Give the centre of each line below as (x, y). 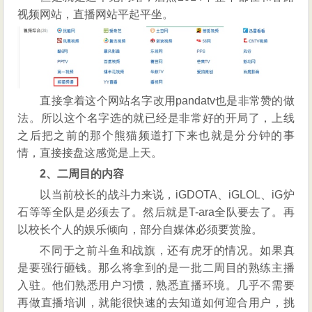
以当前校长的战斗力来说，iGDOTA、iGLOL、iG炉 (167, 195)
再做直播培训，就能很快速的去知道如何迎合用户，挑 (156, 303)
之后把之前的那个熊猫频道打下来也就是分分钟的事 (156, 136)
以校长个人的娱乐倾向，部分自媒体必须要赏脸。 (140, 230)
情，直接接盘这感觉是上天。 (90, 153)
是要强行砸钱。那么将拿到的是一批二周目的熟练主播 (156, 268)
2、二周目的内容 (82, 174)
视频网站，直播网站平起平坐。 (96, 14)
